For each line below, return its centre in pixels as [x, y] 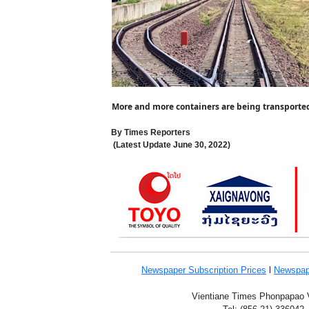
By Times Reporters [151, 132]
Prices [253, 270]
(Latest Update [142, 145]
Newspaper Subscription [191, 270]
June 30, [190, 145]
